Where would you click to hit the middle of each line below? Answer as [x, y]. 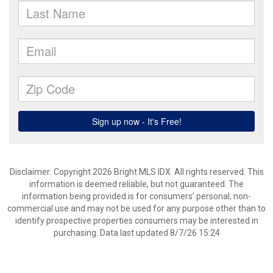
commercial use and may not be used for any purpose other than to [136, 208]
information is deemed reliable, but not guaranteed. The [136, 184]
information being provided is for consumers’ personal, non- [136, 196]
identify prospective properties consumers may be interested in [136, 221]
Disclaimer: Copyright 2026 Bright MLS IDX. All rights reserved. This [136, 172]
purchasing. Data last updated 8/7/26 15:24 [136, 233]
